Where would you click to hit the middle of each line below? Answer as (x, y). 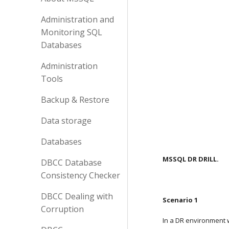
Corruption (62, 209)
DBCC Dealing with (77, 196)
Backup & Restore (75, 100)
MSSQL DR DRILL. (191, 159)
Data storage (66, 121)
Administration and (77, 19)
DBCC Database (71, 163)
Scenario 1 (180, 200)
